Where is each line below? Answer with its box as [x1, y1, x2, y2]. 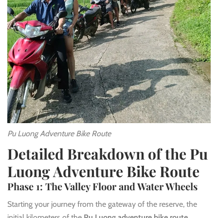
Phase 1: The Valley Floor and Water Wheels [7, 180, 198, 193]
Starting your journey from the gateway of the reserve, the [7, 200, 197, 209]
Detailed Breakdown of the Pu [7, 144, 208, 164]
